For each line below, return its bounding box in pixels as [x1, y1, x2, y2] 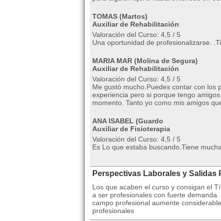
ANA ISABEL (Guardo [92, 117, 163, 125]
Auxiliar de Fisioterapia [92, 125, 170, 133]
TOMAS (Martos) [92, 12, 147, 21]
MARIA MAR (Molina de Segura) [92, 57, 198, 65]
